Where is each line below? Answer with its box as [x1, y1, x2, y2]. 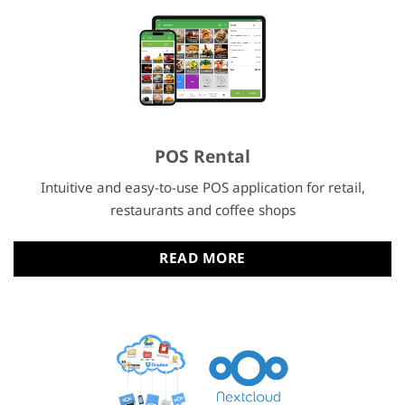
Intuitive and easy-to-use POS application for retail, [40, 173, 365, 202]
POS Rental [155, 139, 250, 176]
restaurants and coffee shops [109, 195, 296, 225]
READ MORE [159, 243, 246, 273]
